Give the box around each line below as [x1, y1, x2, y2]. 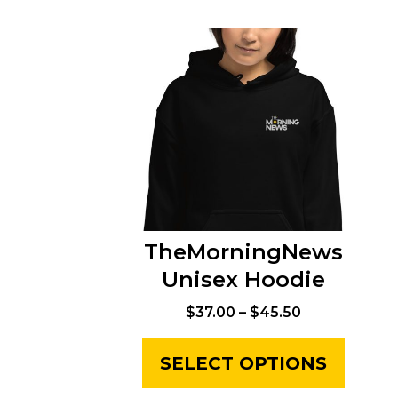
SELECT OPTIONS [160, 353, 327, 375]
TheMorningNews [144, 239, 343, 266]
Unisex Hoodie [162, 267, 325, 293]
